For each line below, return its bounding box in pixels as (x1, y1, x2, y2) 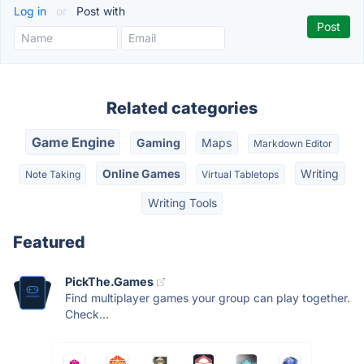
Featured (13, 232, 85, 253)
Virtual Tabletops (201, 167, 279, 180)
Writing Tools (147, 195, 217, 210)
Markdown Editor (253, 137, 333, 150)
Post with (73, 4, 125, 18)
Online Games (102, 166, 180, 180)
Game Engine (31, 134, 115, 151)
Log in (14, 4, 50, 18)
